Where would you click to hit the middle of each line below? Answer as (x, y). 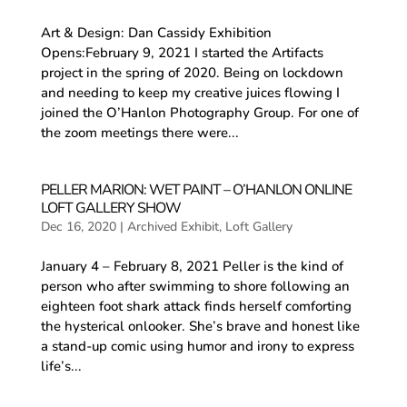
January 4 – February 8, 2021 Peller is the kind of (192, 266)
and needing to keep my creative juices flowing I (190, 92)
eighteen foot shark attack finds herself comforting (196, 306)
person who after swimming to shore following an (195, 286)
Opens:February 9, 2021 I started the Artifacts (182, 52)
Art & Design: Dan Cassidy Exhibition (156, 32)
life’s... (61, 366)
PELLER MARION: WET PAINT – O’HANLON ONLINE (196, 189)
